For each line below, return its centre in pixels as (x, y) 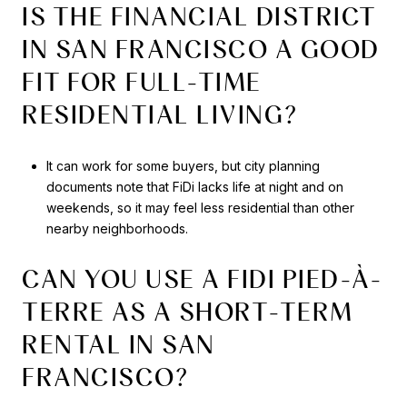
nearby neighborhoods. (117, 228)
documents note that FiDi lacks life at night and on (194, 186)
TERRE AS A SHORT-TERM (188, 312)
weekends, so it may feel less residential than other (200, 207)
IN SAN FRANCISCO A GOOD (201, 50)
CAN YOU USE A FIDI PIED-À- (202, 279)
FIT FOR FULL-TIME (142, 82)
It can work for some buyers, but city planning (183, 165)
